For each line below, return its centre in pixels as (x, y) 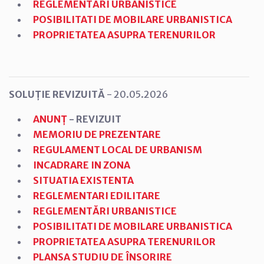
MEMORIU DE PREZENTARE (97, 134)
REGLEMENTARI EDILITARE (96, 195)
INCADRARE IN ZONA (81, 165)
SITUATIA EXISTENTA (83, 180)
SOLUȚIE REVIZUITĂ (58, 94)
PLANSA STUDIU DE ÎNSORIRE (103, 257)
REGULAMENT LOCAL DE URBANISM (118, 149)
